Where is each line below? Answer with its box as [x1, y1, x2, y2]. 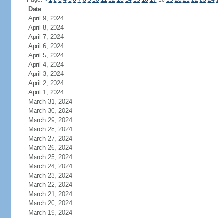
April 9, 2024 [28, 15, 64, 22]
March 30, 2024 [28, 107, 72, 114]
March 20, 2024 [28, 200, 72, 207]
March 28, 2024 [28, 126, 72, 133]
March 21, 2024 [28, 190, 72, 198]
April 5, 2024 [28, 52, 64, 59]
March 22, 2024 [28, 181, 72, 188]
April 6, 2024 [28, 42, 64, 50]
